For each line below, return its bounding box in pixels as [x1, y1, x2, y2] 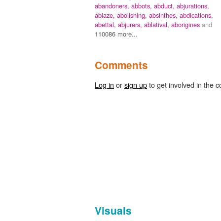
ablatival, [144, 19, 171, 29]
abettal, [95, 19, 118, 29]
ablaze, [95, 10, 117, 20]
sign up [124, 79, 147, 90]
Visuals [95, 203, 132, 218]
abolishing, [117, 10, 149, 20]
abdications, [180, 10, 213, 20]
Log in [95, 79, 114, 90]
